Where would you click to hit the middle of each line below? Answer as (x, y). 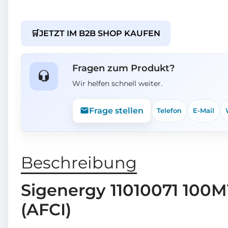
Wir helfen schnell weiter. (117, 83)
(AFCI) (46, 209)
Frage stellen (116, 110)
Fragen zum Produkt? (123, 68)
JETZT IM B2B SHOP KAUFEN (100, 33)
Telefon (169, 110)
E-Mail (204, 110)
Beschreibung (79, 162)
